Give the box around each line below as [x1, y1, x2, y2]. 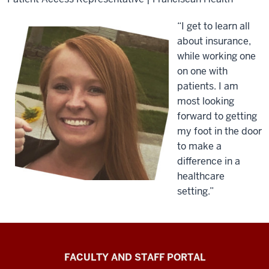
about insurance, [177, 35, 251, 47]
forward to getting [177, 110, 257, 122]
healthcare [177, 170, 225, 183]
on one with [177, 65, 228, 77]
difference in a [177, 155, 240, 168]
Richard [7, 244, 65, 265]
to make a [177, 140, 222, 153]
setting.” [177, 185, 214, 198]
